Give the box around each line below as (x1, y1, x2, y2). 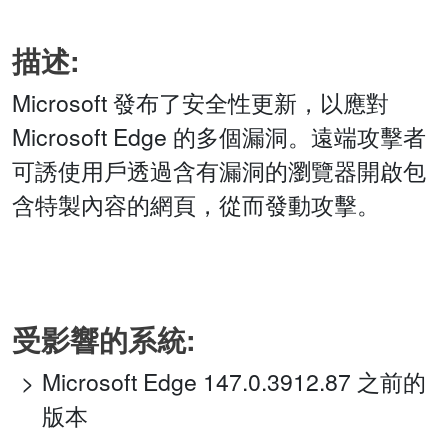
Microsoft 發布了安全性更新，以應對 (12, 86, 389, 120)
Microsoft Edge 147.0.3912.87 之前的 (42, 365, 426, 399)
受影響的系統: (12, 319, 196, 361)
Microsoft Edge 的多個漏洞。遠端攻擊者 (12, 120, 426, 154)
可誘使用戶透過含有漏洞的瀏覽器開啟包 (12, 154, 426, 188)
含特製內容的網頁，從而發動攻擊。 (12, 188, 380, 222)
